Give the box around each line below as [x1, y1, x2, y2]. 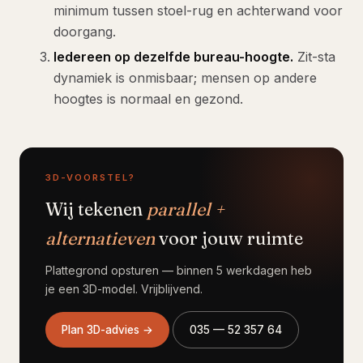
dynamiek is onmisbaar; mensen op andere [53, 69, 317, 86]
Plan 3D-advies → [62, 322, 153, 336]
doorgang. [53, 23, 116, 40]
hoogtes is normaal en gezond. [53, 90, 243, 107]
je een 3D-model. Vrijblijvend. [45, 281, 203, 296]
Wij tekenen [45, 197, 147, 220]
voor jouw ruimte [155, 226, 303, 250]
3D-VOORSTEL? [45, 171, 135, 183]
